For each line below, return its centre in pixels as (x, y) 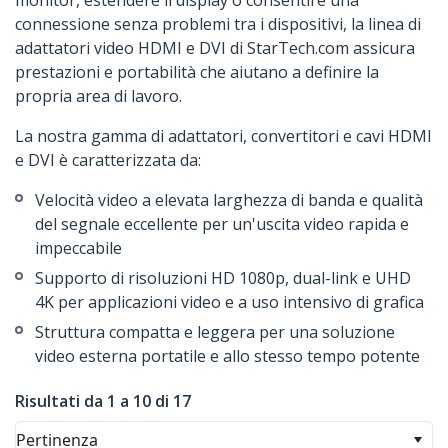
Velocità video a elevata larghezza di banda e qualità (229, 200)
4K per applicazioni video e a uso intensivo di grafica (229, 302)
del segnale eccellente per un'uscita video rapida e (222, 224)
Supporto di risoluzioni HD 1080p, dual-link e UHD (223, 278)
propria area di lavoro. (98, 96)
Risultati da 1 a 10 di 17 (103, 401)
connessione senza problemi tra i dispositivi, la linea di (218, 24)
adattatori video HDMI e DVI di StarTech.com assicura (215, 48)
